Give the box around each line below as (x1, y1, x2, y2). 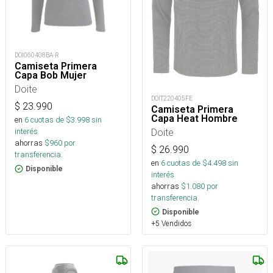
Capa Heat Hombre (151, 112, 238, 124)
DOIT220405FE (151, 94, 193, 102)
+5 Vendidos (151, 218, 191, 228)
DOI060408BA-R (15, 51, 59, 60)
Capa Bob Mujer (15, 69, 87, 82)
